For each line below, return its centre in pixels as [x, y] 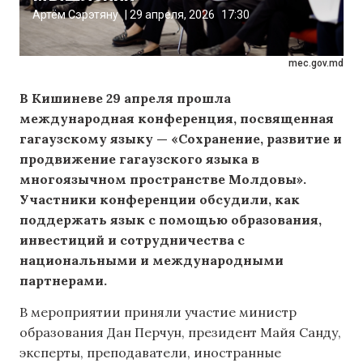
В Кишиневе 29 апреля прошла [125, 98]
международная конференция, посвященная [177, 118]
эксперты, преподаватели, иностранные [150, 353]
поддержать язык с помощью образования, [171, 220]
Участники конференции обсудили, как [160, 199]
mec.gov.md [316, 63]
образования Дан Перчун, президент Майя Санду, [180, 333]
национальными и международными [152, 260]
